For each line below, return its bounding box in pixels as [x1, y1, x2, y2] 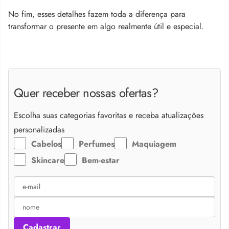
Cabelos [31, 138, 61, 150]
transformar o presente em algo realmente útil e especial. [8, 20, 204, 33]
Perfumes [79, 138, 114, 150]
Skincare [31, 154, 64, 166]
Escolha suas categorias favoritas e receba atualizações [14, 109, 203, 121]
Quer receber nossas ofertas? [14, 84, 158, 102]
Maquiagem [132, 138, 176, 150]
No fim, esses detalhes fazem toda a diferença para [8, 8, 186, 20]
